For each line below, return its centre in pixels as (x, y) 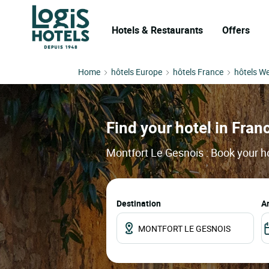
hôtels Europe (137, 72)
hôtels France (198, 72)
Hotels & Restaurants (157, 30)
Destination (139, 204)
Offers (236, 30)
